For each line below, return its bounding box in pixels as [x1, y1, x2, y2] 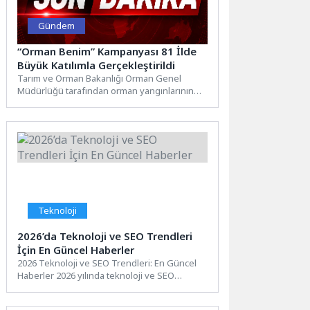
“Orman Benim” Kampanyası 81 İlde [17, 44, 197, 58]
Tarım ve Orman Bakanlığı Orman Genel [17, 71, 182, 84]
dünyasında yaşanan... [17, 281, 110, 294]
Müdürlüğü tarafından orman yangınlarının [17, 84, 194, 97]
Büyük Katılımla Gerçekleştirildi [17, 57, 176, 72]
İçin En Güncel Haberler [17, 242, 135, 257]
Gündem [38, 19, 75, 32]
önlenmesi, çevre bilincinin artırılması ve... [17, 96, 190, 109]
